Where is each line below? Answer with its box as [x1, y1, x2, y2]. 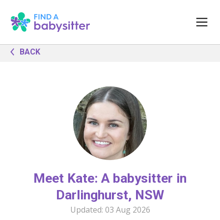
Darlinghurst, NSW [56, 187, 164, 203]
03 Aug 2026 [105, 204, 150, 215]
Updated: [70, 204, 105, 215]
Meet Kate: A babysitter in [33, 170, 187, 186]
